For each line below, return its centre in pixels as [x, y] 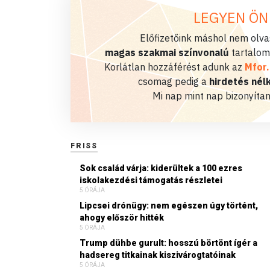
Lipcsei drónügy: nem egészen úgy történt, [169, 205]
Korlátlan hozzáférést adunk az [174, 67]
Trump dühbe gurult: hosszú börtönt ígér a [168, 243]
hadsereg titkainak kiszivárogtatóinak [158, 255]
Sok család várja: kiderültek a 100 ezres [161, 168]
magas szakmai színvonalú [167, 52]
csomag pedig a [174, 81]
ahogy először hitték [122, 217]
